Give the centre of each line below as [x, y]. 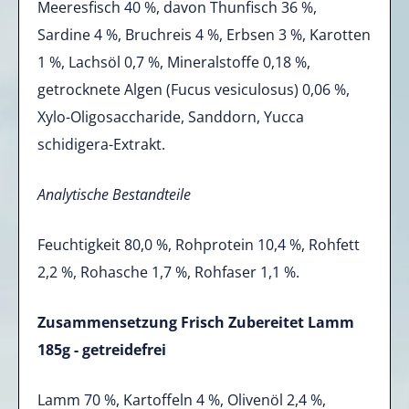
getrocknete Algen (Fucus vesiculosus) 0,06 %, [194, 90]
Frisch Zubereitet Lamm [267, 323]
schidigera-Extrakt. [101, 145]
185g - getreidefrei [102, 350]
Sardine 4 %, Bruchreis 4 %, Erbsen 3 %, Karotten [204, 35]
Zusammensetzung [109, 323]
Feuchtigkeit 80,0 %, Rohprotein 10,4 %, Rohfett [199, 245]
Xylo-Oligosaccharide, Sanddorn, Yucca [171, 117]
